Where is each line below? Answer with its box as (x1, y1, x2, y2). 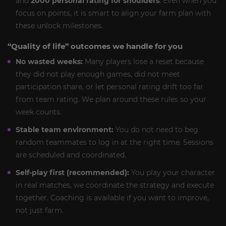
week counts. (16, 107, 62, 117)
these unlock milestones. (16, 21, 103, 30)
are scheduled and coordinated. (16, 150, 126, 159)
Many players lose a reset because (83, 56, 204, 66)
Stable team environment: (16, 125, 114, 134)
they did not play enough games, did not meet (16, 69, 180, 79)
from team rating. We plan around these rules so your (16, 94, 206, 104)
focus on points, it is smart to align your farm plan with (16, 8, 211, 18)
